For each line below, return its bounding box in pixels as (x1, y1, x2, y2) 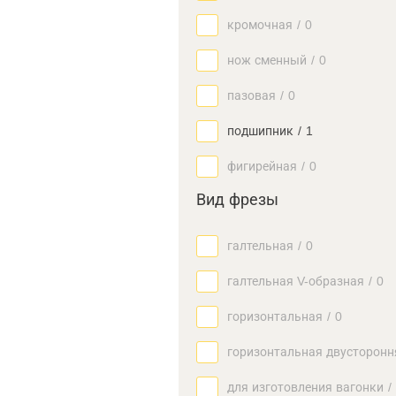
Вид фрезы (196, 191, 278, 209)
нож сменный (227, 53, 307, 67)
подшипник (227, 124, 293, 138)
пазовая (227, 88, 276, 103)
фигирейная (227, 159, 297, 173)
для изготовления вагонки (227, 380, 384, 394)
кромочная (227, 18, 293, 32)
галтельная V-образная (227, 274, 364, 288)
